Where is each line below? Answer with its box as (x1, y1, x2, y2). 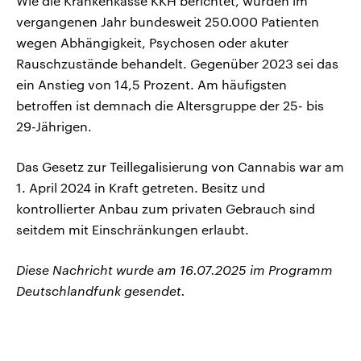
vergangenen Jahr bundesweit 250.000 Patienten (16, 14, 319, 30)
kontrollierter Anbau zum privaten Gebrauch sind (16, 201, 315, 217)
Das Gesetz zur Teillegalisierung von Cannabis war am (16, 159, 344, 175)
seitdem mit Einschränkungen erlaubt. (16, 222, 249, 238)
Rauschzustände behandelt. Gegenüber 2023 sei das (16, 56, 338, 72)
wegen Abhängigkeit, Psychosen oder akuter (16, 35, 288, 51)
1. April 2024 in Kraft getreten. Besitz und (16, 180, 265, 196)
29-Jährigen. (16, 118, 92, 135)
